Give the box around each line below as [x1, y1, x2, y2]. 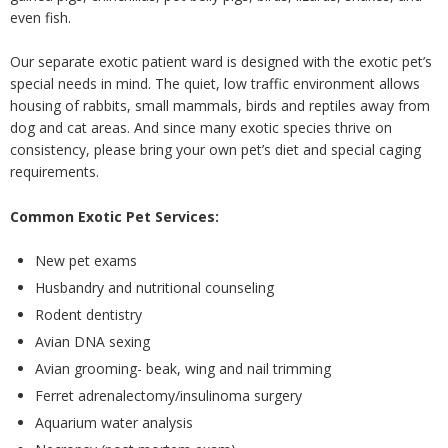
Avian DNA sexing [35, 332, 150, 352]
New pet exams [35, 251, 137, 271]
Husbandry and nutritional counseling [35, 278, 274, 298]
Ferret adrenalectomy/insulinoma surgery [35, 386, 302, 406]
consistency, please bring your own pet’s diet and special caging [10, 140, 421, 160]
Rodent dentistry [35, 305, 142, 325]
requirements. [10, 162, 99, 182]
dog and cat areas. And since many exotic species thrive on [10, 118, 392, 138]
